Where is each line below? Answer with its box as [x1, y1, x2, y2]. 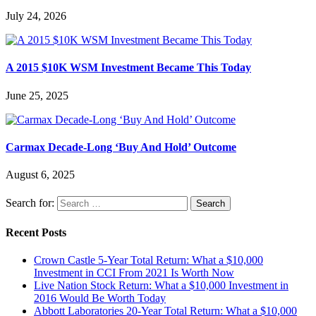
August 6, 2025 [6, 169, 75, 181]
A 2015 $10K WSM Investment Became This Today [6, 61, 251, 74]
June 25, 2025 [6, 89, 68, 102]
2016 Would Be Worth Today [34, 291, 166, 304]
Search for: [6, 197, 54, 209]
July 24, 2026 [6, 10, 66, 23]
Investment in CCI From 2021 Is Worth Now [34, 266, 234, 279]
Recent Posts [6, 226, 66, 238]
